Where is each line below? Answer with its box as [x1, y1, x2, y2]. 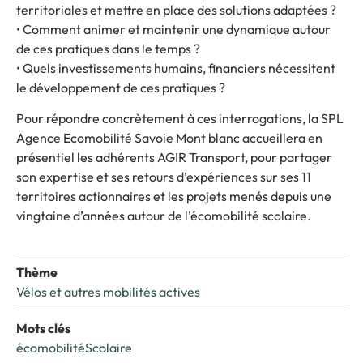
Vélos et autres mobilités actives [16, 283, 200, 300]
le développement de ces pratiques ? [16, 79, 225, 96]
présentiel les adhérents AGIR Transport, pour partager [16, 149, 332, 166]
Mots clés [16, 319, 70, 336]
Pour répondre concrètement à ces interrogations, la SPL [16, 110, 344, 127]
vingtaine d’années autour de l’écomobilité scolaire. [16, 207, 311, 224]
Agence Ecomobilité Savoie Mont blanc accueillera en [16, 130, 322, 147]
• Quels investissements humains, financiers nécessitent [16, 59, 335, 76]
